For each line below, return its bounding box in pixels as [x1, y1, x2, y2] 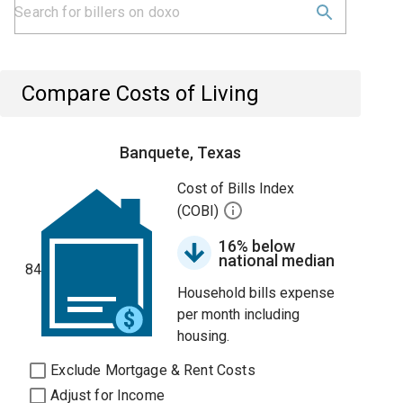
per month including [177, 306, 300, 323]
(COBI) [177, 202, 223, 220]
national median [219, 251, 336, 270]
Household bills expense [177, 284, 336, 301]
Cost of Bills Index [177, 180, 295, 197]
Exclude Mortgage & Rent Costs [50, 362, 255, 379]
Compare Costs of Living [22, 81, 260, 106]
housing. [177, 327, 230, 345]
